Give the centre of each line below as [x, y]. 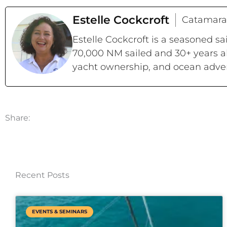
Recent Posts [42, 175]
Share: [17, 118]
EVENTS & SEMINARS [60, 211]
